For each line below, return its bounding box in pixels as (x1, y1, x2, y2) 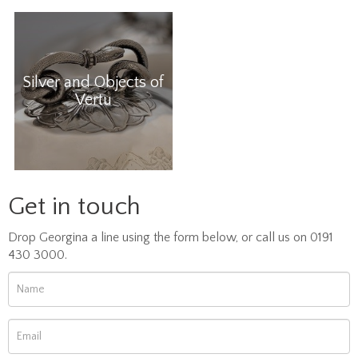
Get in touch (8, 192, 141, 221)
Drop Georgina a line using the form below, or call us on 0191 (8, 229, 333, 245)
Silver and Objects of (22, 73, 165, 91)
